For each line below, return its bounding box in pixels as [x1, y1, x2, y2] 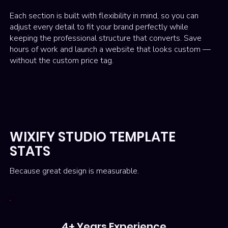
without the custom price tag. [10, 55, 114, 67]
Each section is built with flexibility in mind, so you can [10, 10, 199, 22]
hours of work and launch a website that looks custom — [10, 44, 211, 55]
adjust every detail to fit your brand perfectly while [10, 21, 189, 33]
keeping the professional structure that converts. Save [10, 33, 202, 44]
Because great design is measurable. [10, 165, 139, 177]
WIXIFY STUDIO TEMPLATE [10, 128, 176, 147]
